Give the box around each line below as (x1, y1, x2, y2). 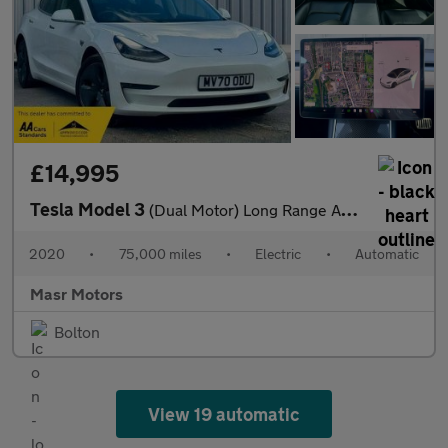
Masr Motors (30, 284, 123, 304)
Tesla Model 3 (30, 198, 149, 221)
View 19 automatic (147, 403, 301, 426)
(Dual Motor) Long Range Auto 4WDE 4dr (149, 200, 341, 220)
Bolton (54, 322, 100, 342)
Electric (255, 245, 302, 263)
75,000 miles (118, 245, 202, 263)
